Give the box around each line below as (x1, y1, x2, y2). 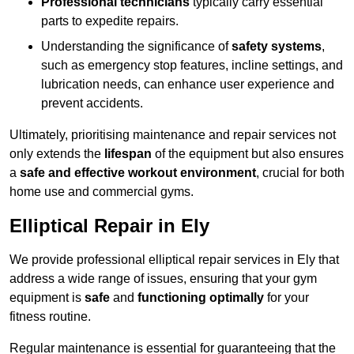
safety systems (232, 40, 322, 54)
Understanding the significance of (41, 40, 232, 54)
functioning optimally (137, 291, 264, 305)
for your (264, 291, 309, 305)
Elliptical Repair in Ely (9, 215, 209, 237)
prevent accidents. (41, 96, 143, 111)
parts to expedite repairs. (41, 14, 179, 28)
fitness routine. (9, 310, 91, 324)
